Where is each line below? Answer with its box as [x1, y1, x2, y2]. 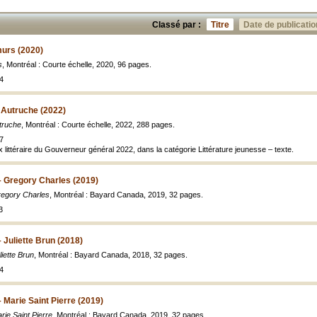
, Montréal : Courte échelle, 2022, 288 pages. [21, 120, 175, 129]
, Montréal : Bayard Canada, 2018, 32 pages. [34, 250, 188, 259]
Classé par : [152, 20, 201, 30]
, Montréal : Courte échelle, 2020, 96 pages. [2, 60, 151, 69]
